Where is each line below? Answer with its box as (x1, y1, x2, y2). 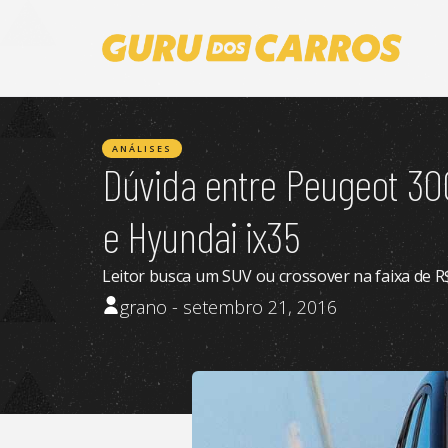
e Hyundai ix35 (102, 209, 300, 262)
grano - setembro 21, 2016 (120, 295, 337, 319)
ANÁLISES (112, 142, 172, 155)
